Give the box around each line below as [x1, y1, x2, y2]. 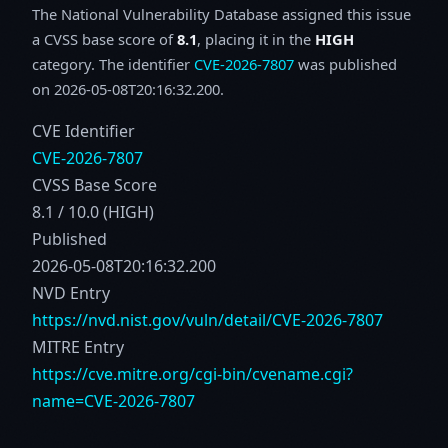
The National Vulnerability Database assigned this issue [32, 3, 411, 24]
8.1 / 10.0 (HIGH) [32, 200, 154, 223]
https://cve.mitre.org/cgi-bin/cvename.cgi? [32, 362, 353, 385]
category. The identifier [32, 53, 194, 74]
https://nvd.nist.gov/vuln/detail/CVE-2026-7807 [32, 308, 383, 331]
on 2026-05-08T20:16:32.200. [32, 78, 224, 99]
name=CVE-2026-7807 [32, 389, 195, 412]
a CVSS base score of [32, 28, 177, 49]
